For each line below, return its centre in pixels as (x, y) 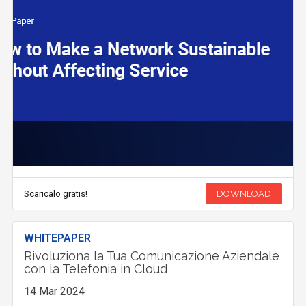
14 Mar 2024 (55, 292)
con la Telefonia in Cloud (96, 269)
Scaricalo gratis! (56, 194)
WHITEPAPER (58, 238)
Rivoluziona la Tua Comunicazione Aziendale (152, 256)
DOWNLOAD (244, 194)
